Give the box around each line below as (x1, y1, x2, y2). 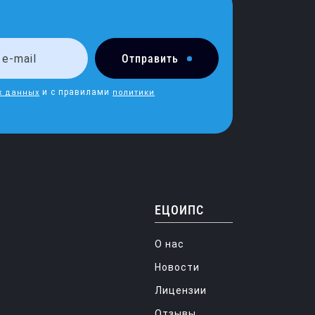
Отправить (121, 51, 179, 65)
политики (112, 88, 155, 97)
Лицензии (155, 285, 207, 296)
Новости (155, 262, 200, 273)
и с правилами (39, 87, 113, 97)
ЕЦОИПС (155, 202, 204, 217)
